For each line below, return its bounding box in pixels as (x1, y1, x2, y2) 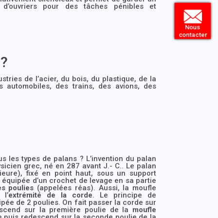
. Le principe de (92, 190, 156, 200)
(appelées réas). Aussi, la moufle (34, 183, 157, 192)
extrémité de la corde (8, 190, 92, 200)
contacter (182, 30, 209, 37)
